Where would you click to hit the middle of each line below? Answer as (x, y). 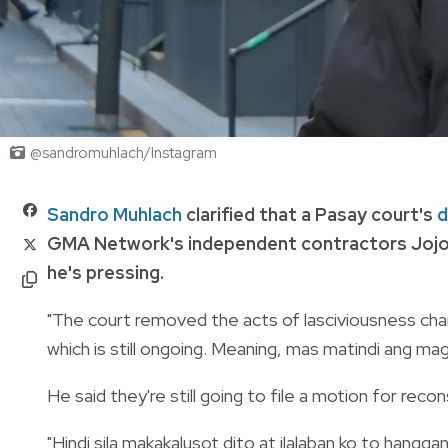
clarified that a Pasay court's (309, 214)
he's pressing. (105, 272)
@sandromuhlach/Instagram (123, 152)
